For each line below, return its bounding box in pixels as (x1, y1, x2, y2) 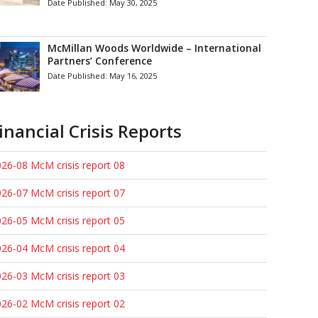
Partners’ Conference (48, 54, 153, 67)
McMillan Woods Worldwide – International (48, 41, 262, 55)
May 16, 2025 (109, 70, 158, 81)
